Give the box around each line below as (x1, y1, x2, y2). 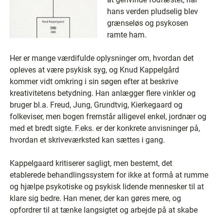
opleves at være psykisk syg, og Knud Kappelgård (10, 65, 179, 74)
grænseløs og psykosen (107, 18, 188, 28)
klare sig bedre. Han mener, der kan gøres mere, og (10, 194, 181, 203)
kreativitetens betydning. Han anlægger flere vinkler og (10, 89, 196, 98)
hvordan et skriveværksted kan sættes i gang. (10, 135, 165, 145)
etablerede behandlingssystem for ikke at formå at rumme (10, 170, 208, 180)
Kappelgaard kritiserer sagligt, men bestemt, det (10, 159, 172, 168)
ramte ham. (107, 30, 146, 39)
